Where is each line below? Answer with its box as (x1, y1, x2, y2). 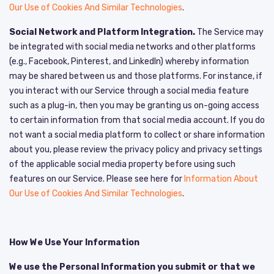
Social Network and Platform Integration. (9, 26, 195, 37)
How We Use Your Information (9, 237, 139, 248)
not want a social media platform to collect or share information (9, 129, 265, 140)
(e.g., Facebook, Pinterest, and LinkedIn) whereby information (9, 56, 249, 67)
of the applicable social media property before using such (9, 158, 235, 169)
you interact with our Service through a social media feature (9, 85, 249, 96)
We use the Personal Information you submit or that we (9, 261, 255, 272)
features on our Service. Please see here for (9, 173, 184, 184)
